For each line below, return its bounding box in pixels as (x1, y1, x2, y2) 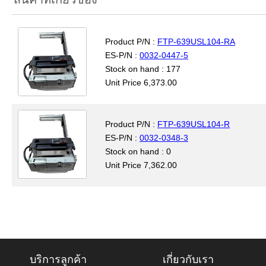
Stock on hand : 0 (105, 147, 171, 156)
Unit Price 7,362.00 (105, 160, 177, 170)
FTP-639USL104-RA (157, 37, 235, 46)
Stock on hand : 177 (105, 64, 180, 74)
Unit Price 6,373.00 (105, 78, 177, 87)
